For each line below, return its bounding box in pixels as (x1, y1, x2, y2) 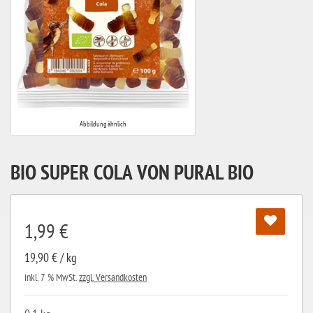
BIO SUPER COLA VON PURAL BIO (10, 162, 254, 187)
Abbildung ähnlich (80, 119, 126, 129)
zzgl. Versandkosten (79, 272, 147, 284)
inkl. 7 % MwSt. (24, 272, 79, 284)
